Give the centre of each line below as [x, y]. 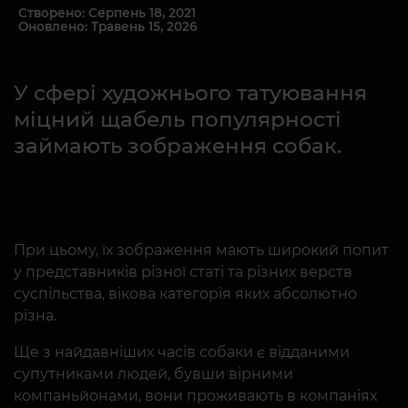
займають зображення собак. [178, 146]
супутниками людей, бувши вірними [153, 374]
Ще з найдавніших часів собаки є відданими [182, 352]
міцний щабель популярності [178, 119]
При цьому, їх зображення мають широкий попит [201, 250]
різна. [35, 316]
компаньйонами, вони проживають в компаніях [195, 396]
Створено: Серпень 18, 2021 [107, 13]
